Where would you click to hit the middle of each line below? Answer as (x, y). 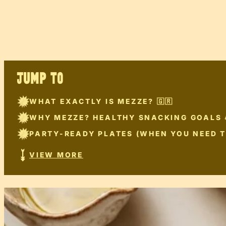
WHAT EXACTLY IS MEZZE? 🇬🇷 (102, 102)
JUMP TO (40, 79)
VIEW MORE (56, 155)
